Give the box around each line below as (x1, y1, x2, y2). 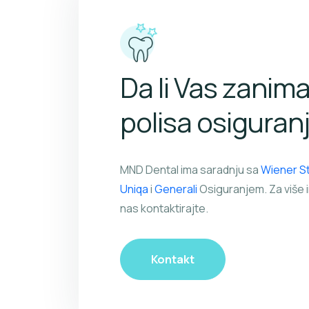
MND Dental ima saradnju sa (120, 161, 261, 177)
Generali (154, 181, 197, 197)
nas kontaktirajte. (120, 200, 208, 216)
